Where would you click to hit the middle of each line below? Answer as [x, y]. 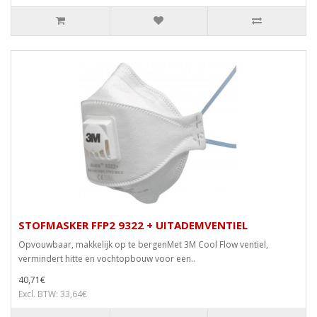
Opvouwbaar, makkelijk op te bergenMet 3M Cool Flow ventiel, [143, 245]
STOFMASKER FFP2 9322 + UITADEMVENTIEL [133, 225]
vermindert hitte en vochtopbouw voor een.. [107, 259]
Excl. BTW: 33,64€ [53, 294]
